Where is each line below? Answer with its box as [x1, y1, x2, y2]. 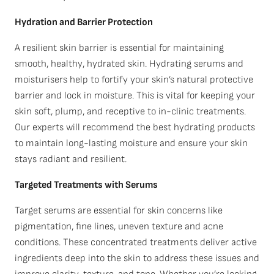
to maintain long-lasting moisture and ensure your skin [15, 138, 248, 149]
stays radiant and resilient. [15, 154, 127, 165]
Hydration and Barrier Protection [15, 17, 153, 28]
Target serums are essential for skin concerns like [15, 205, 223, 217]
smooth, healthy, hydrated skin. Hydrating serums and [15, 58, 243, 70]
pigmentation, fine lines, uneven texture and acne [15, 221, 223, 232]
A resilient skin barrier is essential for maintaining [15, 42, 224, 54]
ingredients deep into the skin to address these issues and [15, 253, 259, 264]
